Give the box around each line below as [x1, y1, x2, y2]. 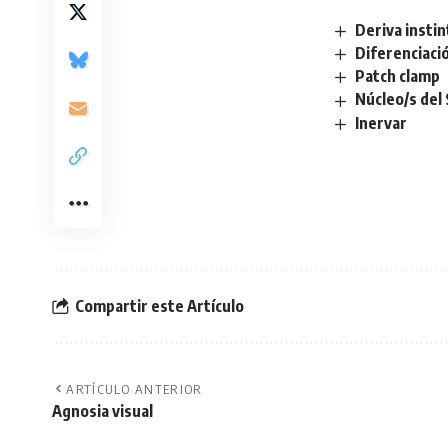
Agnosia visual [52, 401, 153, 421]
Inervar [355, 112, 408, 133]
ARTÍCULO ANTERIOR [66, 381, 203, 397]
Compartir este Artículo [75, 295, 244, 316]
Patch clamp [355, 66, 441, 87]
